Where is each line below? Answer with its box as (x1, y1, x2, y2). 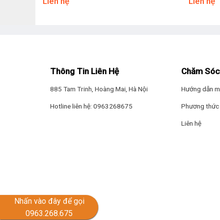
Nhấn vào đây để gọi (14, 196, 84, 206)
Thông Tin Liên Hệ (50, 66, 119, 77)
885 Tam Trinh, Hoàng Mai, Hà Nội (50, 85, 148, 93)
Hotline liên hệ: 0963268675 (50, 102, 133, 110)
